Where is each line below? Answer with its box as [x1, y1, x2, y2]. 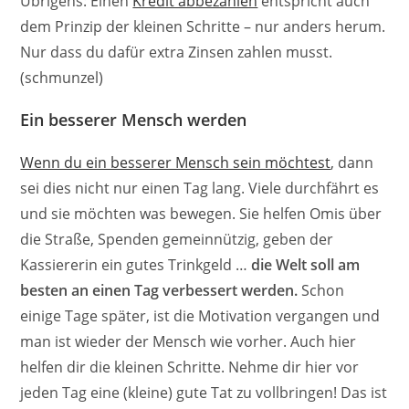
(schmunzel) [20, 68, 104, 89]
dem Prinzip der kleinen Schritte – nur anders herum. [20, 16, 386, 37]
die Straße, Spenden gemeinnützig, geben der [20, 229, 334, 250]
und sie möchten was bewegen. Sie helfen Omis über [20, 204, 383, 225]
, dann [330, 152, 374, 173]
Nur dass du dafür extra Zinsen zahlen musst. [20, 42, 333, 63]
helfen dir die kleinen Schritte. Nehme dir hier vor [20, 357, 360, 378]
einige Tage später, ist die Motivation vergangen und [20, 306, 381, 327]
